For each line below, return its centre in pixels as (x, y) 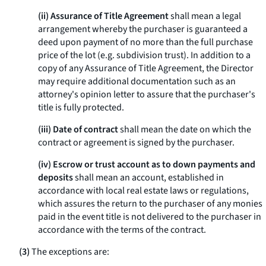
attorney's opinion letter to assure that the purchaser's (147, 94)
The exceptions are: (69, 252)
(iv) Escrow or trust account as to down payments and (147, 164)
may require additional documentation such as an (137, 81)
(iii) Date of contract (78, 129)
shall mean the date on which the (185, 129)
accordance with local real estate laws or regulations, (143, 191)
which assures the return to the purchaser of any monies (150, 204)
